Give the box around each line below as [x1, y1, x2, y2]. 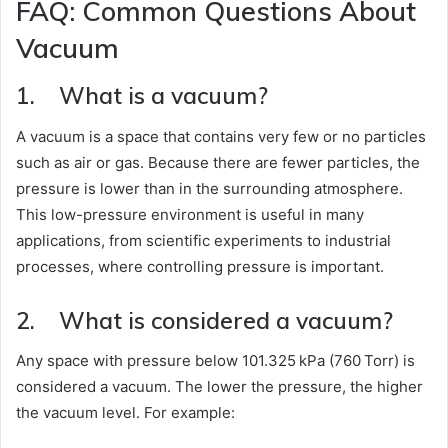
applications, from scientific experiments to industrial [16, 230, 391, 250]
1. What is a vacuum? [16, 81, 268, 111]
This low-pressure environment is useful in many [16, 204, 364, 224]
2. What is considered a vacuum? [16, 305, 393, 335]
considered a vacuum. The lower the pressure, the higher [16, 377, 423, 397]
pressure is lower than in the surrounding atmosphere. [16, 178, 403, 198]
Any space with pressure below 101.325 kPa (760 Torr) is [16, 351, 415, 371]
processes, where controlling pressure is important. [16, 256, 384, 276]
